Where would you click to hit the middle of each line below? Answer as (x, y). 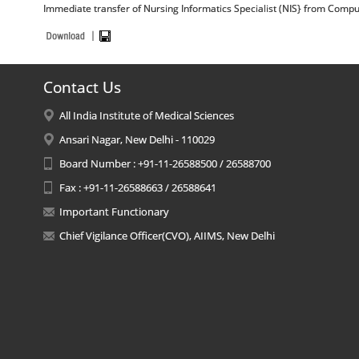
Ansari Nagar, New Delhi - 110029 (137, 139)
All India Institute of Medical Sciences (146, 115)
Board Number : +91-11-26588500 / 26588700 (165, 163)
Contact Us (82, 87)
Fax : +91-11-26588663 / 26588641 (137, 188)
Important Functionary (114, 212)
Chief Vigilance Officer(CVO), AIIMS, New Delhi (167, 236)
